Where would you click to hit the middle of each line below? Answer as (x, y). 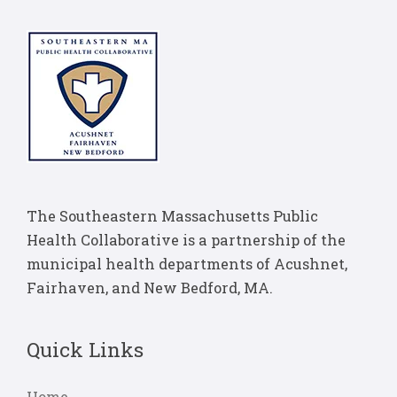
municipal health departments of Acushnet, (187, 264)
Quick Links (85, 349)
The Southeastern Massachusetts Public (172, 216)
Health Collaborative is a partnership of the (186, 240)
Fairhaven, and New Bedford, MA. (150, 288)
